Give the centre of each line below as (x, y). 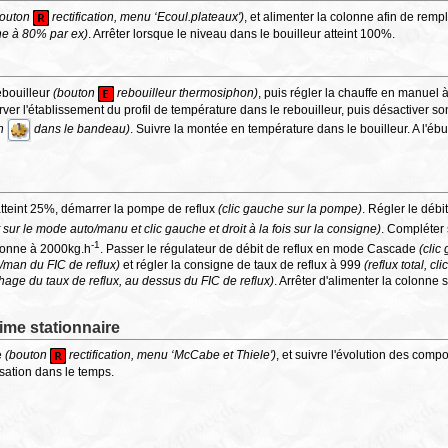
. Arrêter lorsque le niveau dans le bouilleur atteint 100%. (242, 33)
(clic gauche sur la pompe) (290, 208)
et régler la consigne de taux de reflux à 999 (242, 264)
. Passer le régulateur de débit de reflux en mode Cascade (260, 248)
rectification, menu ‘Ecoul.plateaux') (147, 16)
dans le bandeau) (81, 128)
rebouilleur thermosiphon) (186, 92)
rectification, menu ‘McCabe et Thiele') (171, 355)
